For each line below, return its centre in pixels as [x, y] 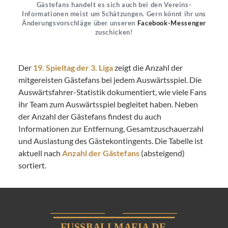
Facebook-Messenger [172, 23]
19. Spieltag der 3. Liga [73, 67]
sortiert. [32, 165]
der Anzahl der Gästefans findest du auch [90, 116]
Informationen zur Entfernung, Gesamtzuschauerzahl [111, 129]
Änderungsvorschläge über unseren [79, 23]
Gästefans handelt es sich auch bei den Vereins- [114, 5]
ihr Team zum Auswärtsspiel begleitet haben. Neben [108, 104]
